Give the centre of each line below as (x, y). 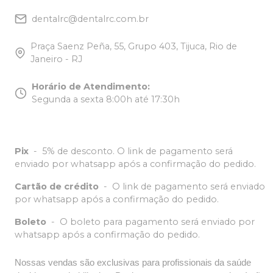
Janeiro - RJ (57, 59)
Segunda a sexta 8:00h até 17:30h (106, 99)
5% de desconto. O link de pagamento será (137, 151)
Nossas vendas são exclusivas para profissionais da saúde (133, 262)
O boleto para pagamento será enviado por (157, 222)
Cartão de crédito (57, 186)
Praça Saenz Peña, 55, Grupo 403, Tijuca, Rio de (134, 46)
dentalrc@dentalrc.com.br (90, 19)
